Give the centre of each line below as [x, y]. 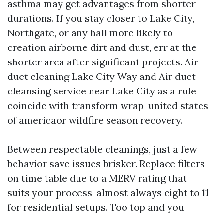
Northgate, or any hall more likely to [90, 33]
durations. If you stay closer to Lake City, [101, 18]
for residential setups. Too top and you [96, 207]
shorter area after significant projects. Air [103, 62]
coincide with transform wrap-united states [108, 106]
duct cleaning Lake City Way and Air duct [101, 77]
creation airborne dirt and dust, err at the [102, 47]
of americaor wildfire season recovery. [95, 120]
